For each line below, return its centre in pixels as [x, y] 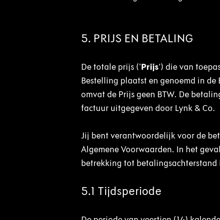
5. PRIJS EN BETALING [137, 38]
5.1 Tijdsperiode [121, 191]
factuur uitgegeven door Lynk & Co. [148, 108]
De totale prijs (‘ [111, 67]
